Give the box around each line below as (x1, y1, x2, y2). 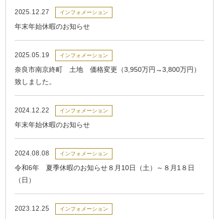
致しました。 (15, 78, 56, 86)
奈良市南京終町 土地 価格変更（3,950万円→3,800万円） (15, 66, 201, 74)
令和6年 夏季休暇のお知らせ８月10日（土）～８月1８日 (15, 164, 195, 172)
